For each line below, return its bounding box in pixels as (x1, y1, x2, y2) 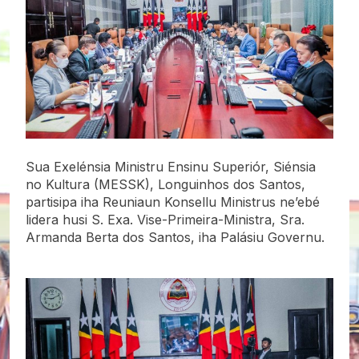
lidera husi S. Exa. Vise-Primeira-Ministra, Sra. (26, 211, 305, 228)
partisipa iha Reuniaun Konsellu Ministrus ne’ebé (26, 193, 320, 210)
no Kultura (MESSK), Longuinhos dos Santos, (26, 175, 305, 192)
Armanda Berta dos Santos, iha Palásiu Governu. (26, 228, 325, 245)
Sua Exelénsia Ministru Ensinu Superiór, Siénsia (26, 158, 316, 175)
